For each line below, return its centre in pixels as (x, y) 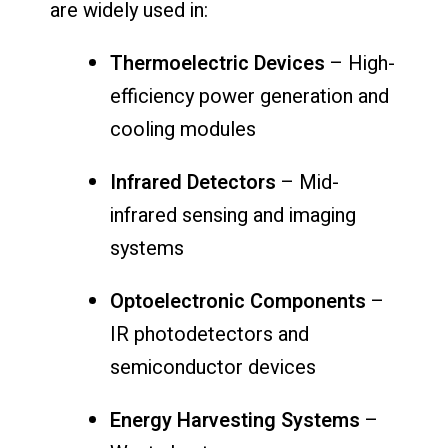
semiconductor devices (213, 367)
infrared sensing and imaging (233, 215)
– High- (360, 63)
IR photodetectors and (209, 334)
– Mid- (307, 182)
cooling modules (183, 129)
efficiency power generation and (249, 96)
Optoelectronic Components (238, 301)
